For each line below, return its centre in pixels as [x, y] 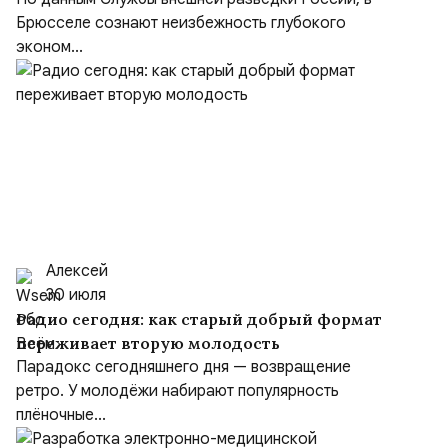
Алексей [77, 271]
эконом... [49, 47]
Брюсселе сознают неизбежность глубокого [181, 23]
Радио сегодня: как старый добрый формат [199, 319]
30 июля [76, 295]
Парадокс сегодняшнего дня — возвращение [183, 367]
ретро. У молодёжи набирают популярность [177, 391]
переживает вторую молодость [148, 343]
